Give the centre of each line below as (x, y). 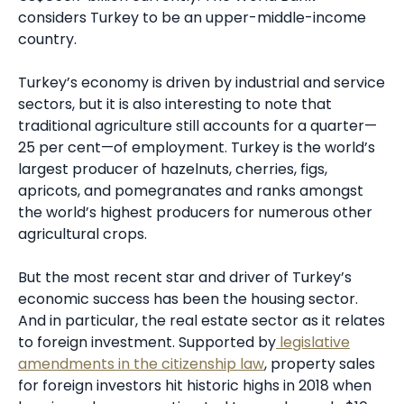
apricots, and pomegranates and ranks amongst (191, 190)
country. (47, 39)
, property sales (320, 363)
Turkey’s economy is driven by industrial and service (202, 82)
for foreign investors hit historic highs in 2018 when (195, 385)
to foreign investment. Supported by (147, 342)
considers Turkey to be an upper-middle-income (192, 17)
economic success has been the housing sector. (188, 298)
